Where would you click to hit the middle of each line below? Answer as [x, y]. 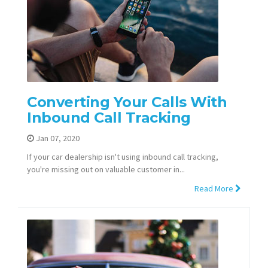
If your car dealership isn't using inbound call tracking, [123, 157]
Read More [215, 188]
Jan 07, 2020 [57, 138]
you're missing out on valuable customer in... [106, 170]
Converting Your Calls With [127, 102]
